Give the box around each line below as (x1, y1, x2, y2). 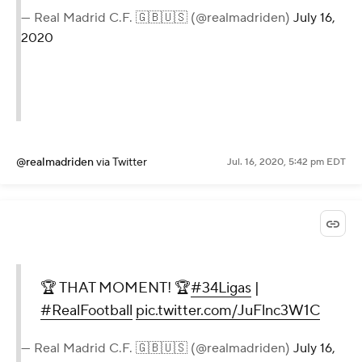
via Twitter (96, 154, 147, 170)
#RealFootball (40, 301, 133, 321)
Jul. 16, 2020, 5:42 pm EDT (227, 155, 346, 168)
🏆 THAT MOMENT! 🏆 (40, 279, 191, 298)
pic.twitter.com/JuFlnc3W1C (136, 301, 320, 321)
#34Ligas (191, 279, 251, 298)
